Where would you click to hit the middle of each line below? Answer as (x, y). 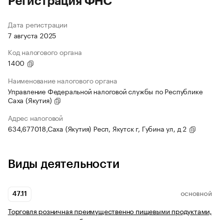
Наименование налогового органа (63, 80)
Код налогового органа (45, 52)
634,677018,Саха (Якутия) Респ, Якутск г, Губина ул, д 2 (98, 128)
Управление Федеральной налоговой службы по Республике (105, 91)
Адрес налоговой (35, 118)
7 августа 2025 (32, 35)
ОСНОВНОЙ (196, 194)
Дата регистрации (38, 24)
